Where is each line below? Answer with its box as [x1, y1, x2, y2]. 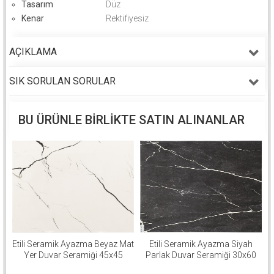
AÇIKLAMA [9, 45, 57, 57]
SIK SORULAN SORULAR [9, 75, 116, 87]
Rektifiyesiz [105, 13, 149, 23]
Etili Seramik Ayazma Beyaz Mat [12, 239, 134, 249]
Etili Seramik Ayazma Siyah [149, 239, 253, 249]
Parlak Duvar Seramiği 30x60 [146, 250, 256, 260]
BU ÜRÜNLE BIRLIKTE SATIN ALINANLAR [18, 112, 245, 127]
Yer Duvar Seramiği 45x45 [23, 250, 123, 260]
